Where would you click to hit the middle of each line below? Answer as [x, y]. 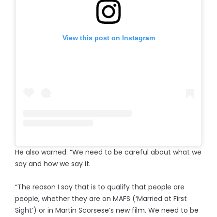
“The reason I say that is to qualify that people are [100, 187]
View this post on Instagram [108, 38]
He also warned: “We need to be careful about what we [108, 152]
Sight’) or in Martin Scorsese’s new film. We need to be [107, 210]
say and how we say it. [53, 163]
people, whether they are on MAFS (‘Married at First [101, 198]
